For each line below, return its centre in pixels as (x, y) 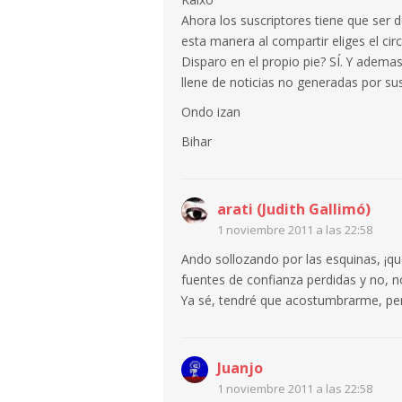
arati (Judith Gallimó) (294, 209)
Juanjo (240, 367)
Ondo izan (211, 111)
